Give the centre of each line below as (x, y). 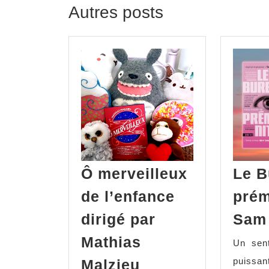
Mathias (111, 242)
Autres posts (116, 13)
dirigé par (118, 219)
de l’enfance (128, 197)
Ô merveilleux (134, 174)
